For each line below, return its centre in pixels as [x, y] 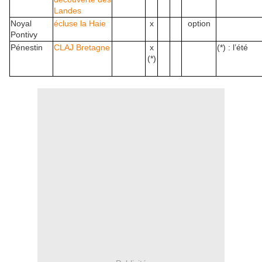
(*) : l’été [232, 47]
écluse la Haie [80, 23]
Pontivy [24, 34]
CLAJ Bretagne [82, 47]
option [199, 23]
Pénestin [27, 47]
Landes [68, 10]
